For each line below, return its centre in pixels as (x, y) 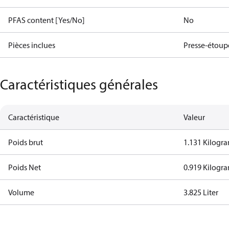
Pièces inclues (32, 45)
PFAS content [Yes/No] (47, 20)
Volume (21, 192)
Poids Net (25, 167)
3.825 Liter (201, 192)
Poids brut (26, 142)
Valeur (194, 117)
